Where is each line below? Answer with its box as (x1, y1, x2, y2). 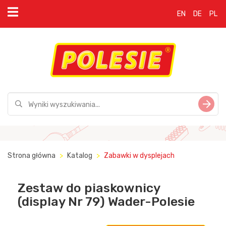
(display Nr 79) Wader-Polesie (18, 194, 195, 209)
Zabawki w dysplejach (104, 151, 175, 160)
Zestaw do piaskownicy (18, 181, 160, 195)
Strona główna (8, 151, 55, 160)
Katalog (67, 151, 92, 160)
